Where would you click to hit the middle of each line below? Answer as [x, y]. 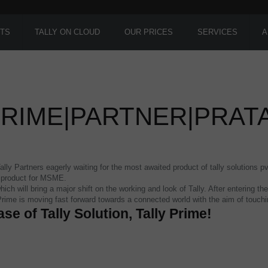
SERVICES [217, 32]
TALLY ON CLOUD [67, 32]
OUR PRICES [148, 32]
